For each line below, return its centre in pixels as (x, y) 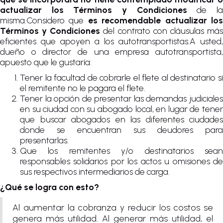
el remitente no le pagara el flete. (83, 88)
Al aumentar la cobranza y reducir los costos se (113, 208)
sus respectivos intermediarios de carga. (95, 172)
